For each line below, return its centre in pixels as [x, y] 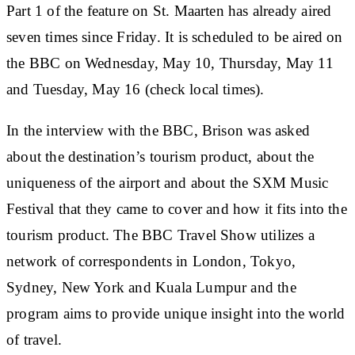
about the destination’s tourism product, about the [160, 156]
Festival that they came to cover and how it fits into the [177, 208]
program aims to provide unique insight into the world [176, 313]
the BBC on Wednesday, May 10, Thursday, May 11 [170, 63]
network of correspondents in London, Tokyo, [151, 261]
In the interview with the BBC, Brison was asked [158, 130]
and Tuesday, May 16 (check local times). [136, 89]
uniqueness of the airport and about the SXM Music [168, 182]
